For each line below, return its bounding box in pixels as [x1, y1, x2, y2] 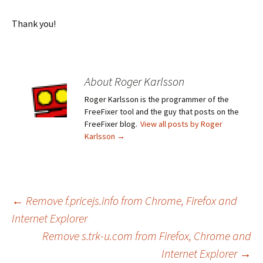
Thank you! [12, 18, 56, 30]
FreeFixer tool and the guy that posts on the [85, 106, 239, 117]
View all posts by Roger [140, 119, 222, 130]
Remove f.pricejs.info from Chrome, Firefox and [23, 193, 237, 208]
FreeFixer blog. [85, 119, 139, 130]
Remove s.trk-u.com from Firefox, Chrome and [42, 228, 251, 244]
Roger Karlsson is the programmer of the [85, 94, 229, 105]
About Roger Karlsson [85, 74, 184, 89]
